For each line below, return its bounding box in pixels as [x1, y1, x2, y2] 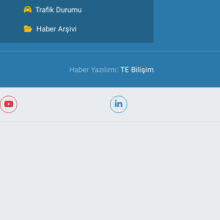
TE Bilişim [120, 65, 154, 74]
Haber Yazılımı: [69, 65, 121, 74]
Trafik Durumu [35, 5, 82, 14]
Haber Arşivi [36, 25, 77, 33]
